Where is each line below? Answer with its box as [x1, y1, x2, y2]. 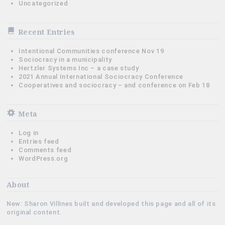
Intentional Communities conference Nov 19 [19, 47, 164, 55]
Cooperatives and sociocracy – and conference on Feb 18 [19, 81, 210, 89]
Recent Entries [18, 27, 75, 37]
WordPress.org [19, 154, 68, 162]
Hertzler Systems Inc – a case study [19, 64, 139, 72]
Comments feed [19, 146, 72, 154]
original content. [7, 208, 62, 216]
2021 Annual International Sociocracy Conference [19, 72, 184, 80]
